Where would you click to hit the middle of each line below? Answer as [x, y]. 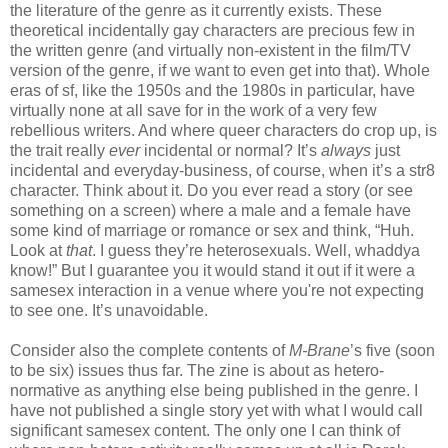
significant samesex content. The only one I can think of [205, 431]
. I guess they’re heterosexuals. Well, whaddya [256, 251]
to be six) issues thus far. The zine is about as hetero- [197, 371]
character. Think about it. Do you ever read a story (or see [211, 191]
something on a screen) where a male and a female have [210, 211]
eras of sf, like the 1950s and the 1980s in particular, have [212, 91]
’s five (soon [392, 351]
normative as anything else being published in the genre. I [214, 391]
